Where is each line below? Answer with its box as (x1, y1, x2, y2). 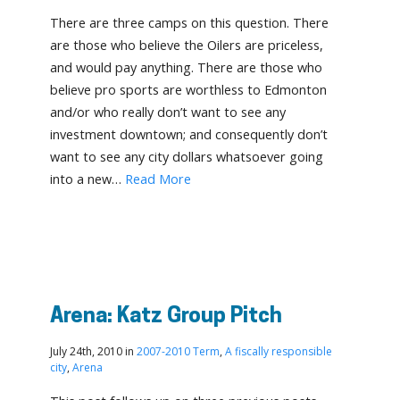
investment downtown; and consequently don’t (50, 126, 328, 143)
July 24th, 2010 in (50, 344, 137, 359)
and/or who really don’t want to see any (50, 104, 286, 121)
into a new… (50, 171, 125, 187)
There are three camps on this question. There (50, 14, 329, 31)
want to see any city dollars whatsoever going (50, 148, 323, 165)
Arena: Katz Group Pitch (50, 306, 282, 328)
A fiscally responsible (225, 344, 332, 359)
